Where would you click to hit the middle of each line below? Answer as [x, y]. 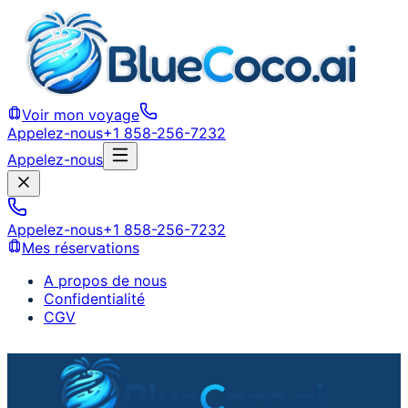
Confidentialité [94, 299]
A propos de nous [105, 280]
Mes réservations [81, 248]
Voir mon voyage [81, 115]
